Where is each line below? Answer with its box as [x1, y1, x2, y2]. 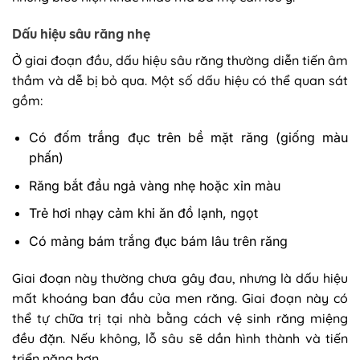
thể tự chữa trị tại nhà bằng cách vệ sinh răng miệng [12, 309, 348, 326]
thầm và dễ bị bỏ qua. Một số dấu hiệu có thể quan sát [12, 72, 348, 89]
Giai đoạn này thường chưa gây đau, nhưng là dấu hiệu [12, 269, 348, 286]
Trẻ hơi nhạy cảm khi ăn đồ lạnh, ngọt [28, 205, 258, 222]
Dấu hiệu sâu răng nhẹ [12, 24, 150, 45]
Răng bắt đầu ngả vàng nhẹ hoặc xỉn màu [28, 177, 280, 194]
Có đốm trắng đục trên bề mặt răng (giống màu [28, 129, 348, 146]
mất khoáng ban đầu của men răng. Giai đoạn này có [12, 289, 348, 306]
